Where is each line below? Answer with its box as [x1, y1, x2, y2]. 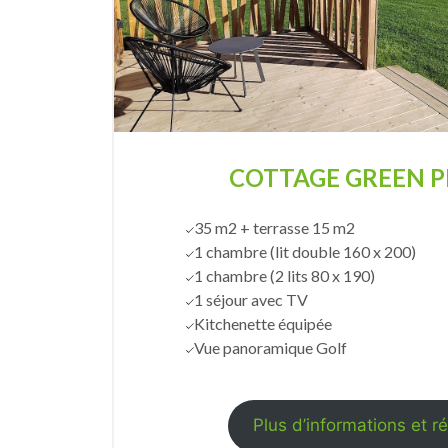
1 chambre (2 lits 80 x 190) [193, 266, 375, 285]
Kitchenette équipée [193, 314, 332, 333]
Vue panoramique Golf [193, 338, 347, 357]
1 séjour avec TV [193, 290, 308, 309]
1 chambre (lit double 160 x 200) [193, 242, 416, 261]
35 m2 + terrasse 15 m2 [193, 218, 355, 237]
